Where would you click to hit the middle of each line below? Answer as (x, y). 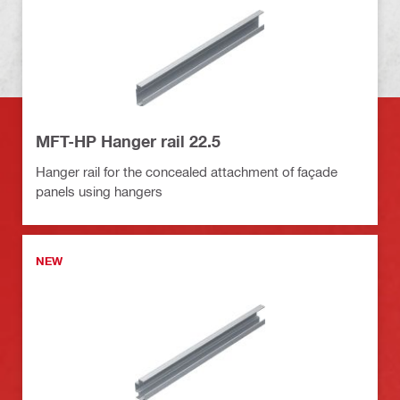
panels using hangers (99, 191)
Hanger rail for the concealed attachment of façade (187, 171)
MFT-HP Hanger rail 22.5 (128, 141)
